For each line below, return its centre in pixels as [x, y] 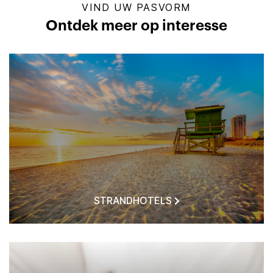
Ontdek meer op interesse [136, 26]
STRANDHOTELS [133, 200]
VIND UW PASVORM [136, 7]
